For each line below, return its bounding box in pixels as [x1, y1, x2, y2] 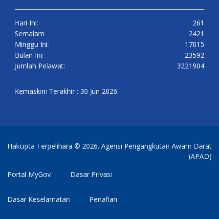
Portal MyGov [7, 169, 51, 179]
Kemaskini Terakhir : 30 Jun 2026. [15, 86, 119, 96]
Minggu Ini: [15, 39, 49, 49]
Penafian [89, 194, 117, 204]
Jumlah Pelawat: [15, 61, 65, 70]
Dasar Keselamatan [7, 194, 70, 204]
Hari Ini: [15, 18, 38, 27]
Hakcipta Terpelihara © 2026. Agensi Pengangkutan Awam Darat [7, 141, 212, 151]
